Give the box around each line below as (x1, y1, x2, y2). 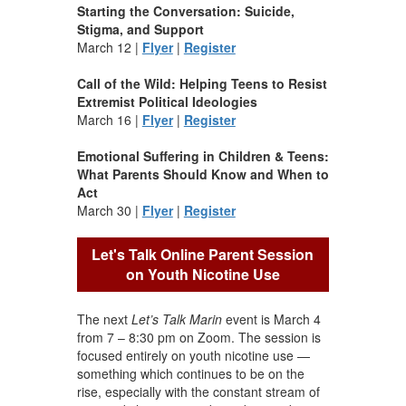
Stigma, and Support (76, 19, 204, 38)
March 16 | (76, 110, 142, 129)
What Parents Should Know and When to (76, 164, 329, 183)
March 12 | (76, 37, 142, 56)
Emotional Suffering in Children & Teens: (76, 146, 329, 165)
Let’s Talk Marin (130, 309, 226, 328)
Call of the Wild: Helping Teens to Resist (76, 73, 327, 92)
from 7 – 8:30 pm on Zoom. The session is (76, 327, 321, 346)
